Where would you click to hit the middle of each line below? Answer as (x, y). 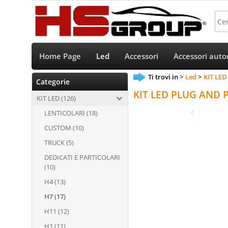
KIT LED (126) (56, 98)
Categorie (53, 82)
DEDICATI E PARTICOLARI (82, 157)
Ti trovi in (163, 77)
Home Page (60, 56)
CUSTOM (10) (64, 128)
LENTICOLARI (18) (71, 113)
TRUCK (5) (59, 142)
